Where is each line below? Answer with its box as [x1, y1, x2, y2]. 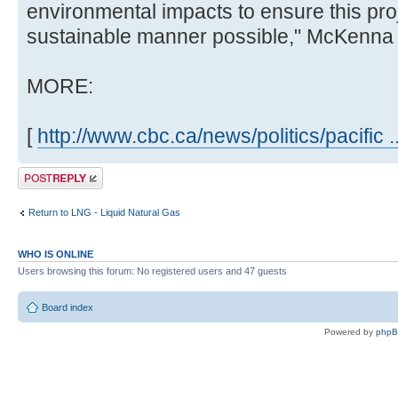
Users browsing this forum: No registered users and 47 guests [18, 265, 287, 276]
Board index [42, 302, 93, 314]
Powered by [324, 327, 376, 338]
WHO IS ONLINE [18, 248, 93, 259]
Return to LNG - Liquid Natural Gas [28, 207, 180, 219]
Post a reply [18, 166, 69, 178]
